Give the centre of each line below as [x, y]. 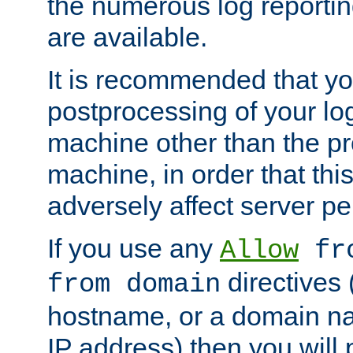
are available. [127, 37]
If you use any [134, 249]
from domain [134, 285]
